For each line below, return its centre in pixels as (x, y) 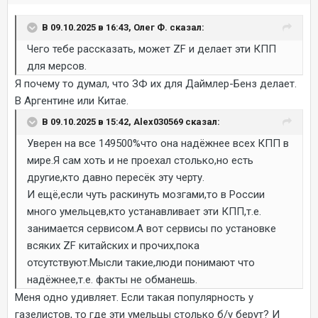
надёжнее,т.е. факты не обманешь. (112, 279)
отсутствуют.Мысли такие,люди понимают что (141, 262)
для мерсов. (57, 66)
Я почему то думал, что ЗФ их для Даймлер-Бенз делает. (156, 83)
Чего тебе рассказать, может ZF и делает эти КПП (152, 49)
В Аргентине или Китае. (73, 100)
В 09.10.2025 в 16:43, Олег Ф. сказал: (123, 27)
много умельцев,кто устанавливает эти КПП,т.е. (144, 211)
